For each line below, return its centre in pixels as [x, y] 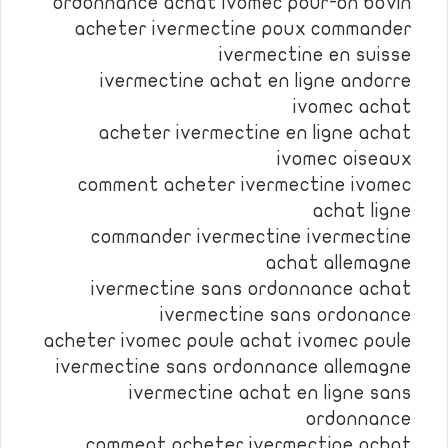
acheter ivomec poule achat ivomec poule [228, 341]
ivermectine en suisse [315, 55]
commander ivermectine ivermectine [251, 237]
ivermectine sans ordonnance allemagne [234, 367]
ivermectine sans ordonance [286, 315]
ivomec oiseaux [344, 159]
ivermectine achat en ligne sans [270, 393]
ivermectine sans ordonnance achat [251, 289]
